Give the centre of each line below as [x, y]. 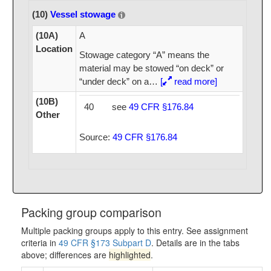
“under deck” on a [114, 82]
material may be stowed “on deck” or [151, 68]
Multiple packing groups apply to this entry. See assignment [135, 230]
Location [54, 49]
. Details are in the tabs [195, 242]
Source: [96, 137]
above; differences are [65, 254]
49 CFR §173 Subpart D [105, 242]
